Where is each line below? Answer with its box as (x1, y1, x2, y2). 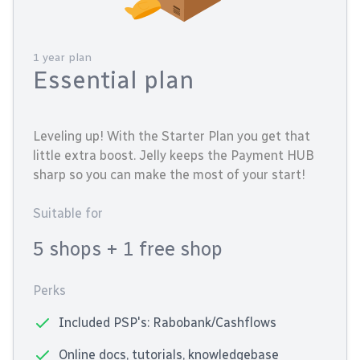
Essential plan (33, 66, 194, 96)
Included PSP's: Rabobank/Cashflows (59, 315, 276, 331)
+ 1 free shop (106, 237, 223, 261)
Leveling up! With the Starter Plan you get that (33, 129, 310, 145)
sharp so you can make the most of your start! (33, 167, 305, 183)
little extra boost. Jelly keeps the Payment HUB (33, 148, 314, 164)
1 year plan (33, 51, 92, 65)
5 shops (33, 237, 106, 261)
